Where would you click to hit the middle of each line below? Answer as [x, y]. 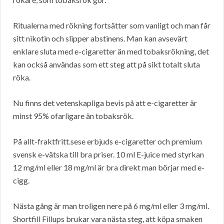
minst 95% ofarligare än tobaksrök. [73, 116]
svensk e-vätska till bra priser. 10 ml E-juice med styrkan [108, 154]
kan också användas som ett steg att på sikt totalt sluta [106, 64]
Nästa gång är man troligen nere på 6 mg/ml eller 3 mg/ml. [111, 206]
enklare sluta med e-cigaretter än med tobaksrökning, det [111, 51]
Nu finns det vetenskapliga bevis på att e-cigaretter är [105, 103]
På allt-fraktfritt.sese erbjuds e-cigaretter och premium [107, 141]
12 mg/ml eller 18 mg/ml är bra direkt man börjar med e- [109, 167]
